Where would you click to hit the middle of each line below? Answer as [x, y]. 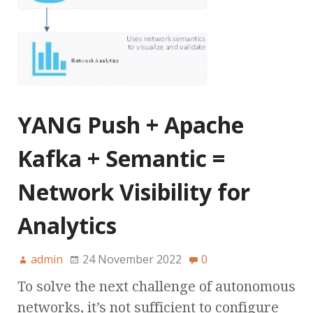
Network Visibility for [134, 192]
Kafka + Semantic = [121, 159]
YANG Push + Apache [131, 125]
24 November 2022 [132, 260]
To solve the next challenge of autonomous [156, 287]
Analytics [67, 226]
